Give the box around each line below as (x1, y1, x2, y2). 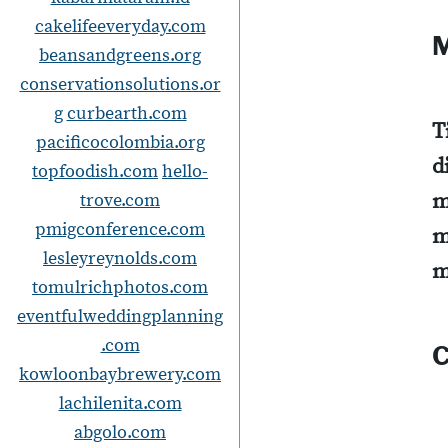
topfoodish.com (32, 160, 158, 183)
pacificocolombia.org (35, 131, 205, 154)
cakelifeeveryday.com (34, 15, 206, 38)
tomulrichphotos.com (32, 276, 208, 299)
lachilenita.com (58, 392, 182, 415)
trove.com (80, 189, 160, 212)
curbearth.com (66, 102, 187, 125)
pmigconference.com (35, 218, 205, 241)
